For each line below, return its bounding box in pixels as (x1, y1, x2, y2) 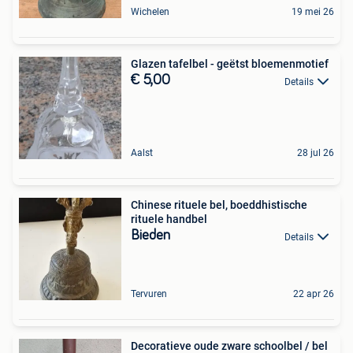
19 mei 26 (292, 6, 334, 18)
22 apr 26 (293, 288, 334, 300)
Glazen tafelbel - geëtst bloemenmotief (131, 58, 329, 71)
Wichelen (131, 6, 169, 18)
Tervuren (131, 288, 167, 300)
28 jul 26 (297, 147, 334, 159)
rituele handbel (131, 213, 207, 226)
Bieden (131, 229, 170, 243)
